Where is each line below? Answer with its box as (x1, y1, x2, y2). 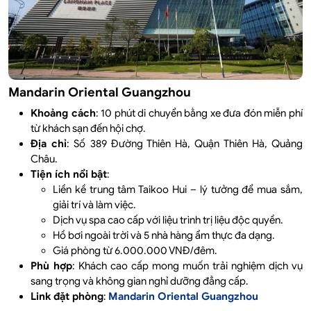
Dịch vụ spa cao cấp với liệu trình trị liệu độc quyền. (53, 213, 283, 226)
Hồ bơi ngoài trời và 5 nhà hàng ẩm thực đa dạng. (53, 228, 275, 242)
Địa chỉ (31, 137, 67, 150)
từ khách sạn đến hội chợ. (31, 121, 146, 135)
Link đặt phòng (31, 289, 103, 303)
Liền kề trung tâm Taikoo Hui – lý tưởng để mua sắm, (53, 183, 303, 196)
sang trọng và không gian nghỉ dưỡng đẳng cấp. (31, 274, 249, 287)
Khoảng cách (31, 106, 96, 119)
